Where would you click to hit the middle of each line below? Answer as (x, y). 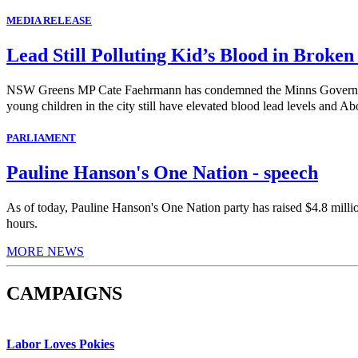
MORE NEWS (45, 252)
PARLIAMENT (41, 138)
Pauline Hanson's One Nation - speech (162, 173)
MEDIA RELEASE (49, 21)
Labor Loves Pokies (60, 344)
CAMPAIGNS (64, 294)
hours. (24, 224)
